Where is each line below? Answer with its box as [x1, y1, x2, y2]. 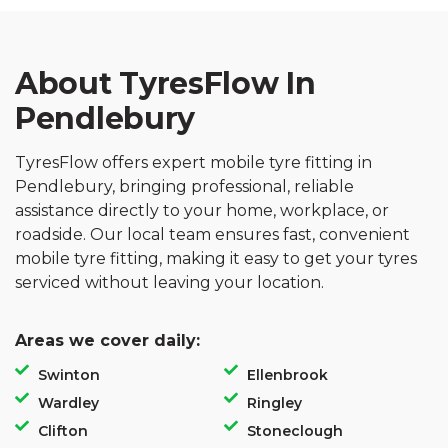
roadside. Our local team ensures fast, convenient [15, 225, 410, 244]
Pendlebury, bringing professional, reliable [15, 177, 354, 196]
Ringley [246, 394, 302, 412]
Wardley [37, 394, 99, 412]
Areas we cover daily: [15, 331, 200, 350]
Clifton [37, 422, 88, 440]
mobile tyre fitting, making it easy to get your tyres [15, 249, 417, 268]
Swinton [37, 366, 100, 384]
